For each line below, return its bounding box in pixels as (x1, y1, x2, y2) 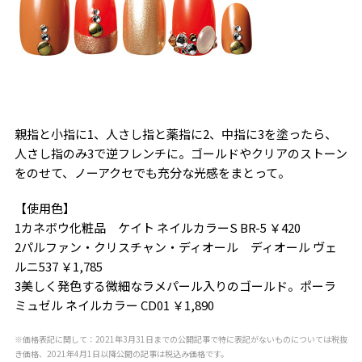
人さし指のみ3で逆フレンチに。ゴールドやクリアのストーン (14, 145, 347, 162)
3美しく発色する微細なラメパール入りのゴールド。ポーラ (14, 277, 336, 294)
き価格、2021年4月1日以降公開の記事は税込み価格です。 (14, 347, 229, 360)
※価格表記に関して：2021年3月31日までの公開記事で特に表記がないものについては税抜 (14, 333, 347, 345)
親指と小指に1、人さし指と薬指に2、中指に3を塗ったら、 (14, 125, 337, 142)
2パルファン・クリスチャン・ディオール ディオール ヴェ (14, 238, 337, 255)
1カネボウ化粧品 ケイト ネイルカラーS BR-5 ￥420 (14, 219, 301, 236)
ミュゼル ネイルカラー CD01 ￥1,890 (14, 297, 214, 314)
